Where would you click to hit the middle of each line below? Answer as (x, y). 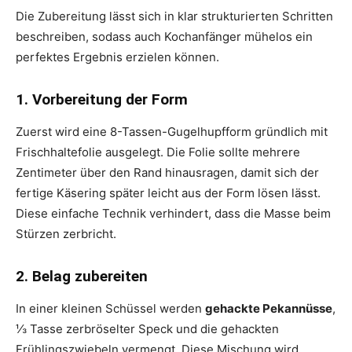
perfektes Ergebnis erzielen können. (117, 57)
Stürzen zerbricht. (66, 233)
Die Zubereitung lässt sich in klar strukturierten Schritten (174, 16)
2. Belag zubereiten (82, 276)
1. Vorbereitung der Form (102, 99)
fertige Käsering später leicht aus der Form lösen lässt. (168, 192)
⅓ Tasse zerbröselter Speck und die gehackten (147, 328)
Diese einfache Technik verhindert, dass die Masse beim (173, 213)
